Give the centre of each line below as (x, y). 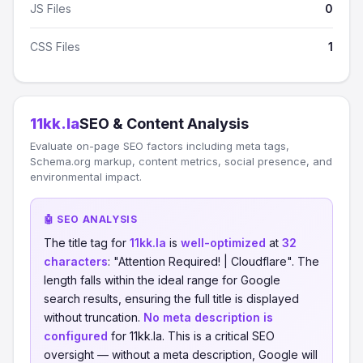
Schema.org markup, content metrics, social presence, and (181, 161)
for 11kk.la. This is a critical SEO (191, 336)
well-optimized (223, 243)
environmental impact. (86, 177)
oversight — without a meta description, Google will (181, 354)
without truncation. (94, 317)
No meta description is (208, 317)
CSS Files (55, 47)
